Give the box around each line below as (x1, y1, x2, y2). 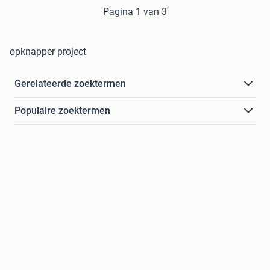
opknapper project (10, 46, 86, 58)
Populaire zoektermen (14, 105, 110, 117)
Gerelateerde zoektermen (14, 78, 126, 90)
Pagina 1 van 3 (103, 6, 167, 18)
